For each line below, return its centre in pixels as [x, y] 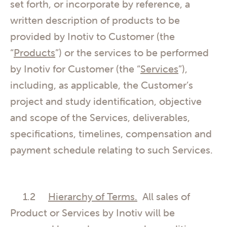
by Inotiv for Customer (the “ [75, 69]
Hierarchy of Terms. [93, 196]
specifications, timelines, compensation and [111, 134]
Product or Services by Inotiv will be [92, 212]
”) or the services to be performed [132, 53]
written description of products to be [95, 20]
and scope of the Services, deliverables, [100, 118]
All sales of [164, 196]
